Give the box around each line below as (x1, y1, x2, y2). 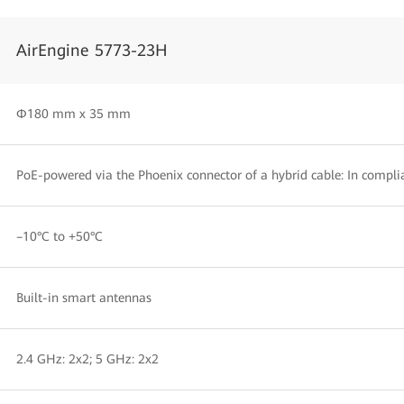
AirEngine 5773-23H (16, 41, 168, 60)
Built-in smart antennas (16, 290, 151, 305)
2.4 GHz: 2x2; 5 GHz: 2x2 (16, 352, 159, 366)
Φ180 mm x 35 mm (16, 106, 131, 121)
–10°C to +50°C (16, 229, 103, 243)
